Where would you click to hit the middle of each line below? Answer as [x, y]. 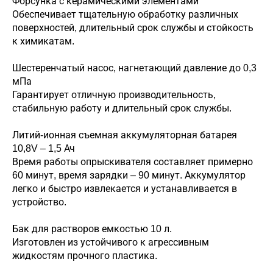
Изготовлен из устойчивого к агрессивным [111, 242]
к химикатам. [43, 41]
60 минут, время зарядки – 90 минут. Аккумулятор [129, 175]
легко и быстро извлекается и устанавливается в [125, 189]
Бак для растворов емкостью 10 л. [92, 229]
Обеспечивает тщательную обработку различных [125, 14]
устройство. [39, 202]
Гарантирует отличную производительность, [114, 95]
